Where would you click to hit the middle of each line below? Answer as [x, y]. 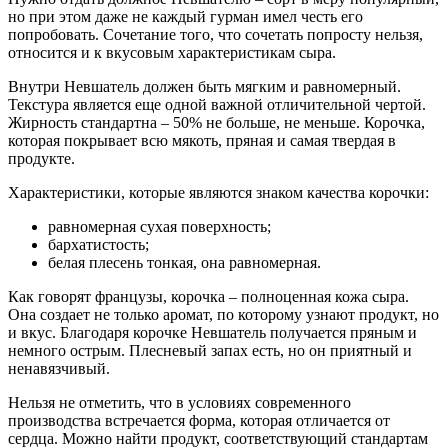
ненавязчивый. [59, 369]
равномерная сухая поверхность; [159, 227]
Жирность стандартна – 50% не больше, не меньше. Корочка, [216, 123]
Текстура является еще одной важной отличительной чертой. [217, 105]
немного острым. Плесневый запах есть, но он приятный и [210, 351]
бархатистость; [98, 245]
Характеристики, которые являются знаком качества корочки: [218, 193]
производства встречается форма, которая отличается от [199, 421]
